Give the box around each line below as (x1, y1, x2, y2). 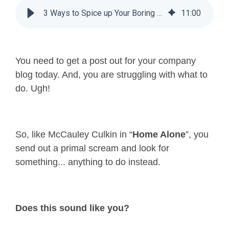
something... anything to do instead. (15, 157, 161, 168)
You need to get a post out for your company (15, 56, 196, 66)
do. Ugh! (15, 83, 50, 94)
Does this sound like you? (15, 203, 129, 214)
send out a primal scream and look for (15, 143, 169, 154)
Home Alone (132, 129, 186, 140)
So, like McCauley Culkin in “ (15, 129, 132, 140)
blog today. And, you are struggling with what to (15, 70, 208, 80)
